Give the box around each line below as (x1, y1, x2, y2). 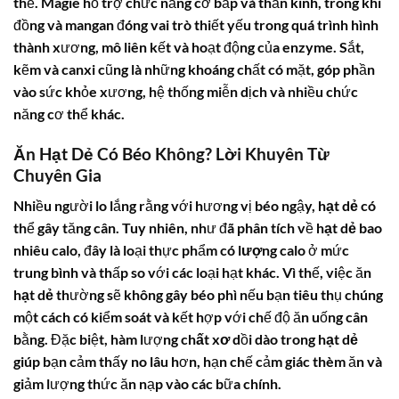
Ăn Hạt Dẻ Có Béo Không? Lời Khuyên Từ (13, 142, 330, 164)
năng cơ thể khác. (13, 104, 125, 122)
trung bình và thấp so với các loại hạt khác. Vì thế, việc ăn (13, 264, 371, 281)
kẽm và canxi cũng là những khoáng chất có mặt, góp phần (13, 60, 375, 77)
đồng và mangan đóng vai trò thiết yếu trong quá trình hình (13, 15, 379, 33)
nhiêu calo (13, 241, 77, 259)
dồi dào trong (230, 330, 318, 348)
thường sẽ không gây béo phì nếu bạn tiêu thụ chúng (53, 286, 383, 304)
